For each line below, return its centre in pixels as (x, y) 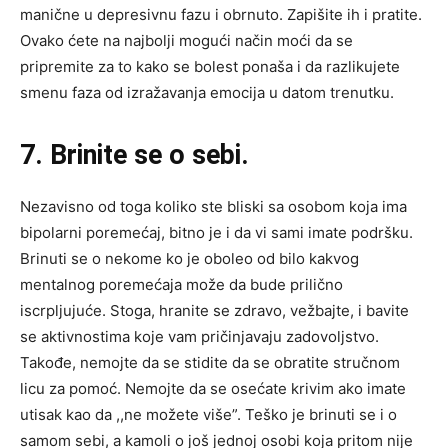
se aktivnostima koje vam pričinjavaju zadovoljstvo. (199, 336)
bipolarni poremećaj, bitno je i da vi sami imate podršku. (216, 232)
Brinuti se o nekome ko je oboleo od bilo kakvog (189, 258)
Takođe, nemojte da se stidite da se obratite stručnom (210, 362)
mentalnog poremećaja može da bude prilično (181, 284)
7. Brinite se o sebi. (134, 154)
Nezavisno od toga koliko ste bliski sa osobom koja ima (213, 206)
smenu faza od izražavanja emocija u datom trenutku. (207, 92)
